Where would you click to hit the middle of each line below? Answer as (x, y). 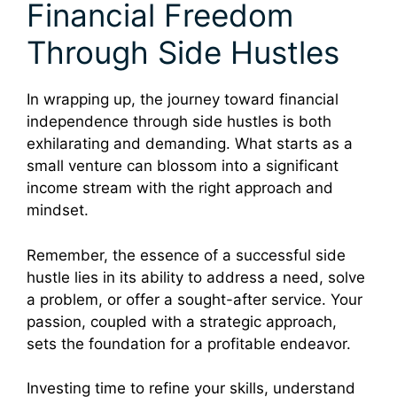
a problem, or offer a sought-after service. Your (195, 299)
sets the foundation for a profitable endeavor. (189, 343)
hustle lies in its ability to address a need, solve (196, 277)
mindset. (58, 210)
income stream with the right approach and (180, 188)
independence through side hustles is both (179, 122)
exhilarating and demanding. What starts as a (190, 144)
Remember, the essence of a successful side (186, 255)
